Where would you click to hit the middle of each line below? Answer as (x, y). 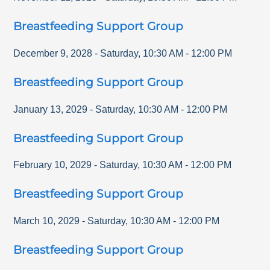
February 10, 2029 (53, 165)
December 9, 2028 (53, 53)
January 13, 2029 (51, 109)
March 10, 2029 (47, 221)
